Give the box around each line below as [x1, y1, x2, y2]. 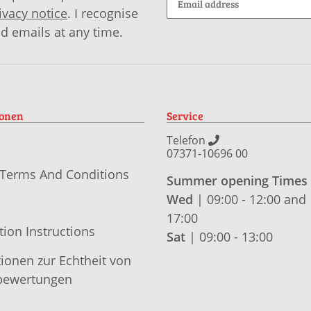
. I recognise [67, 5, 138, 22]
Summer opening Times [167, 172, 308, 189]
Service [167, 108, 203, 123]
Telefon [167, 133, 208, 148]
